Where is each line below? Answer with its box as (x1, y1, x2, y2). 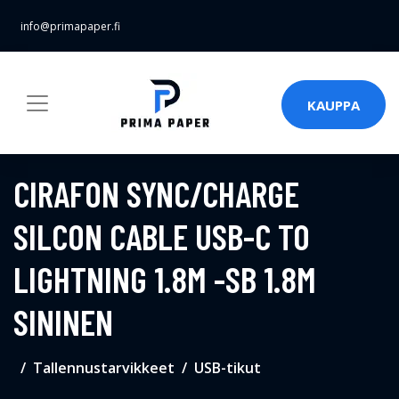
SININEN (13, 300, 113, 343)
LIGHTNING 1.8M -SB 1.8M (13, 257, 316, 300)
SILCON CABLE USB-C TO (13, 215, 310, 257)
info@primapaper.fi (20, 19, 120, 34)
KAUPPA (307, 95, 360, 114)
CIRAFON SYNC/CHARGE (13, 172, 299, 215)
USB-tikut (194, 358, 261, 378)
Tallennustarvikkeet (33, 358, 175, 378)
